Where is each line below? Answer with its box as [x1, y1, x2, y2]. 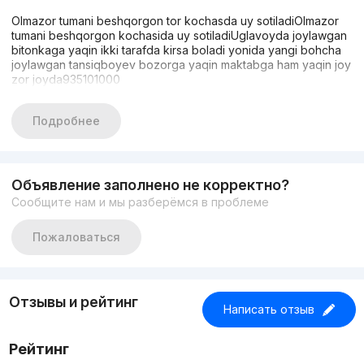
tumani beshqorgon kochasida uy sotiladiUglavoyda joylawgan [11, 28, 347, 43]
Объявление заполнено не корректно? [11, 176, 289, 194]
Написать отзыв [223, 302, 314, 317]
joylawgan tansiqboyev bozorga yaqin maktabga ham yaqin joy [11, 58, 351, 72]
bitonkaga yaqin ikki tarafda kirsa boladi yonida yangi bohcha [11, 43, 341, 58]
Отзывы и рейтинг [8, 292, 138, 310]
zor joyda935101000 [11, 72, 120, 87]
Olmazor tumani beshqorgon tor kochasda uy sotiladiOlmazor [11, 14, 339, 28]
